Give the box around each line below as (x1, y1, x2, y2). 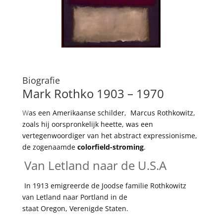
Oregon (40, 203, 65, 213)
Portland (80, 192, 109, 202)
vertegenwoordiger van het (22, 130, 114, 140)
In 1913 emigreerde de (24, 180, 102, 190)
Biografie (22, 74, 60, 86)
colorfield (77, 142, 110, 152)
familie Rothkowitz (123, 180, 186, 190)
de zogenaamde (22, 142, 77, 152)
